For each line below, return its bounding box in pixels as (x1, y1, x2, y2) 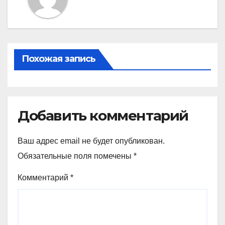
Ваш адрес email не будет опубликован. (18, 137, 165, 146)
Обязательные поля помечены (18, 152, 134, 161)
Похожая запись (21, 53, 96, 65)
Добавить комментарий (18, 107, 188, 125)
